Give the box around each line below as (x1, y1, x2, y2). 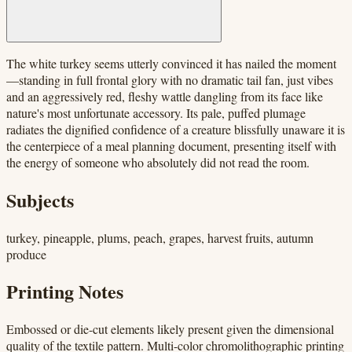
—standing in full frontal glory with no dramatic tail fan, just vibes (6, 71, 333, 88)
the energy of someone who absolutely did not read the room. (6, 153, 310, 170)
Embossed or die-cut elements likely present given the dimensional (6, 321, 334, 338)
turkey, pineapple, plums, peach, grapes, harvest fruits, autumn (6, 229, 313, 246)
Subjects (6, 185, 74, 214)
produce (6, 245, 46, 262)
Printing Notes (6, 277, 123, 306)
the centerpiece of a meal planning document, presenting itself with (6, 137, 336, 154)
